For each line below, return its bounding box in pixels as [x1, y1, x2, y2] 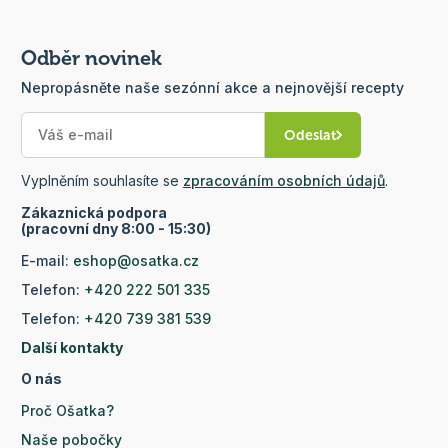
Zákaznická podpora [20, 204, 167, 222]
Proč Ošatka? [20, 402, 114, 420]
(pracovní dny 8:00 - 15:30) [20, 220, 211, 238]
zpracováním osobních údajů [182, 172, 385, 190]
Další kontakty [20, 339, 123, 357]
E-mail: [20, 252, 73, 270]
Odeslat [283, 126, 336, 144]
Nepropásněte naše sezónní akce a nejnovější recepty [20, 79, 404, 97]
